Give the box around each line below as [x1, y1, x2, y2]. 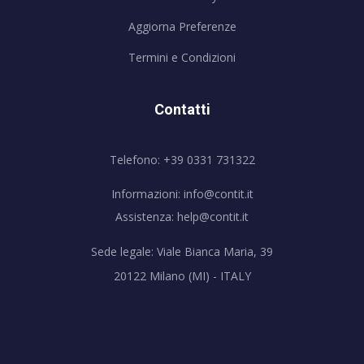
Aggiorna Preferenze [128, 19, 236, 35]
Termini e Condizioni [128, 50, 236, 66]
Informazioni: [110, 186, 184, 202]
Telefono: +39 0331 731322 [109, 152, 255, 168]
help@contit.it [177, 209, 249, 225]
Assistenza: [115, 209, 177, 225]
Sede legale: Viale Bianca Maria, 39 [91, 244, 273, 260]
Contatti [154, 101, 210, 119]
